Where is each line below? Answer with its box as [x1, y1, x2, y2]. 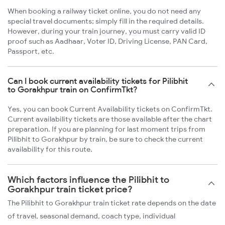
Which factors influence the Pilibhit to [8, 173, 169, 185]
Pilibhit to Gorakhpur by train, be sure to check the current [8, 134, 203, 144]
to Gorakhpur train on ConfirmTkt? [8, 84, 138, 94]
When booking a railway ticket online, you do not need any [8, 6, 201, 16]
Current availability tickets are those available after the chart [8, 114, 212, 124]
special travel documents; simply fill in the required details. [8, 16, 204, 26]
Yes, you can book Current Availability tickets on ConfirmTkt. [8, 104, 212, 114]
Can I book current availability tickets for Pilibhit [8, 75, 188, 86]
